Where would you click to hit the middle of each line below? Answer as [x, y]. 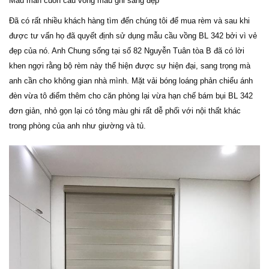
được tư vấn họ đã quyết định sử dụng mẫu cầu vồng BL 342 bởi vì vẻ [133, 35]
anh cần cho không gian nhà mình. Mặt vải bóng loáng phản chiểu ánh [131, 80]
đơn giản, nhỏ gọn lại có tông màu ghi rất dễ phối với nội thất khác [125, 110]
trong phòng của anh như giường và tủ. [77, 125]
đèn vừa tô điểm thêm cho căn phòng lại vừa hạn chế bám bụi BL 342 [131, 95]
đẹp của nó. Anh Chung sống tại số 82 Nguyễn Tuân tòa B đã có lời [127, 50]
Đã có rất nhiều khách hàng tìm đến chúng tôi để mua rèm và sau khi [129, 20]
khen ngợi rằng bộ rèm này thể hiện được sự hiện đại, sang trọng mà [130, 65]
